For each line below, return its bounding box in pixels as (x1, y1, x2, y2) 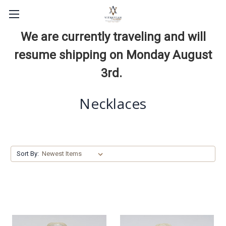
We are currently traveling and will (20, 30, 206, 44)
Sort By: (16, 150, 39, 157)
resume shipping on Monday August (14, 48, 212, 62)
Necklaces (79, 94, 147, 113)
